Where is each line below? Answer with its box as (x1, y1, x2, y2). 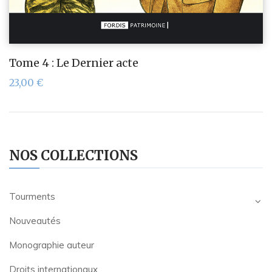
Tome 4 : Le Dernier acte (9, 56, 138, 70)
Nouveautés (9, 215, 61, 227)
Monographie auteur (9, 239, 94, 251)
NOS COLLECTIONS (9, 147, 138, 165)
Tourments (9, 191, 55, 203)
